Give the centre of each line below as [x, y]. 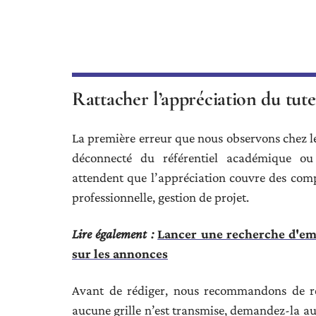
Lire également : [113, 234]
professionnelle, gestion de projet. [160, 197]
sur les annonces [120, 254]
